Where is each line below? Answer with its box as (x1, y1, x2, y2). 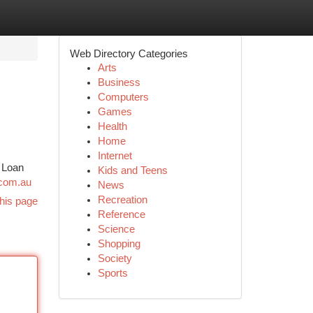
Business (97, 77, 140, 88)
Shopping (97, 238, 140, 249)
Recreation (97, 194, 147, 205)
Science (97, 224, 135, 235)
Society (97, 253, 132, 264)
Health (97, 121, 127, 132)
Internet (97, 150, 132, 161)
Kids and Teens (97, 165, 168, 176)
